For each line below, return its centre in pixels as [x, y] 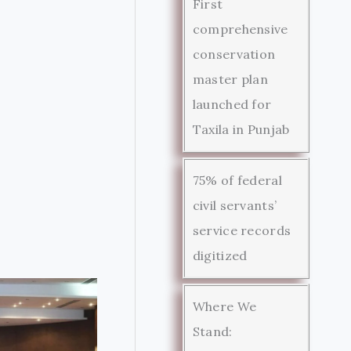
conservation [234, 54]
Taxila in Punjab [241, 129]
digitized [220, 255]
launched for [232, 104]
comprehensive [240, 29]
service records [242, 230]
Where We [224, 306]
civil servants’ [235, 205]
